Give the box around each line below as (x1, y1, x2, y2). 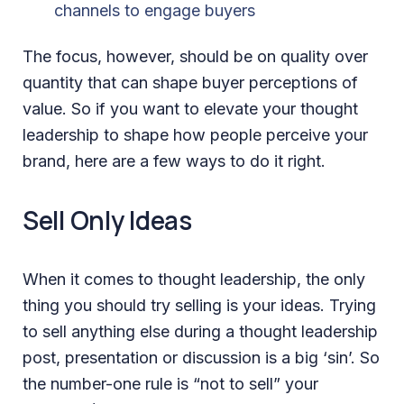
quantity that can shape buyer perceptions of (23, 72, 358, 92)
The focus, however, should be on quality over (23, 46, 368, 66)
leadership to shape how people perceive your (23, 124, 368, 144)
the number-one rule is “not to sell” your (23, 373, 318, 393)
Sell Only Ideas (23, 202, 192, 237)
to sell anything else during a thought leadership (23, 321, 378, 341)
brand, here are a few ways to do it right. (23, 151, 326, 170)
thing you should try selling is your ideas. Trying (23, 295, 376, 315)
